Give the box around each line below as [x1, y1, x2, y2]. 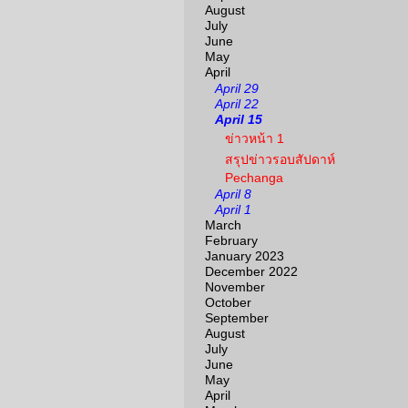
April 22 [215, 97, 259, 111]
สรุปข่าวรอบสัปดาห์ [225, 152, 335, 167]
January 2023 [205, 249, 284, 263]
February [205, 233, 258, 248]
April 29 [215, 81, 259, 96]
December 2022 [205, 264, 298, 279]
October [205, 295, 251, 310]
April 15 [215, 112, 262, 127]
